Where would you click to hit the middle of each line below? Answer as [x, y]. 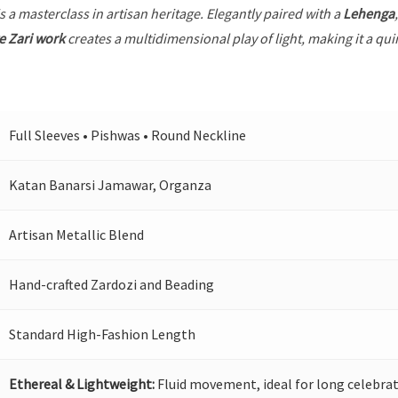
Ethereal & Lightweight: [82, 384]
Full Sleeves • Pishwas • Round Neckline [128, 135]
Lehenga [369, 14]
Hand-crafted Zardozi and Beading [112, 285]
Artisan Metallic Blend [77, 235]
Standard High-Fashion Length [103, 334]
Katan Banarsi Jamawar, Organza [111, 185]
